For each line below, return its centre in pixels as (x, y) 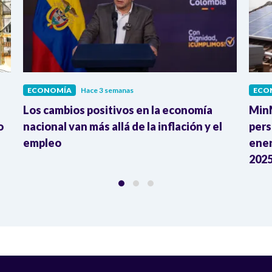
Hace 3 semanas (107, 90)
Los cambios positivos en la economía (118, 110)
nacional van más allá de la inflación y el (123, 126)
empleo (42, 142)
